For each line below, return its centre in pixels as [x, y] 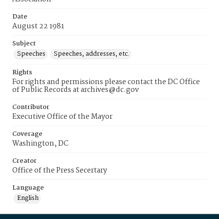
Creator [24, 161]
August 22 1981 [38, 26]
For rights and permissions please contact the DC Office [106, 82]
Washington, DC [40, 144]
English [28, 198]
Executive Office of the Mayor [62, 117]
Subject [24, 44]
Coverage [27, 134]
